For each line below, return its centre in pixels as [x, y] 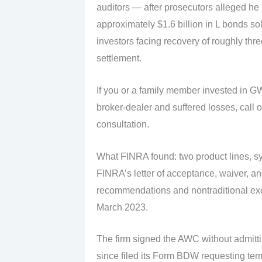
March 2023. [122, 207]
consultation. [123, 124]
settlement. [119, 58]
